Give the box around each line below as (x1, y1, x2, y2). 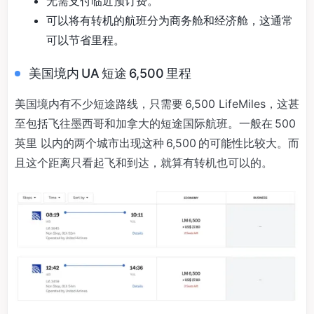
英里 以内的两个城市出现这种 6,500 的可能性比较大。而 (15, 136, 299, 151)
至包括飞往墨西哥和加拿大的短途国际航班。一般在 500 (15, 116, 298, 131)
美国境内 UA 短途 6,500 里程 (29, 66, 191, 81)
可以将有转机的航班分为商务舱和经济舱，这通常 (46, 13, 293, 28)
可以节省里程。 (46, 33, 125, 48)
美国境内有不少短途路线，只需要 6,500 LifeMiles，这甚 (15, 97, 299, 111)
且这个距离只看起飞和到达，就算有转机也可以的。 (15, 156, 273, 170)
